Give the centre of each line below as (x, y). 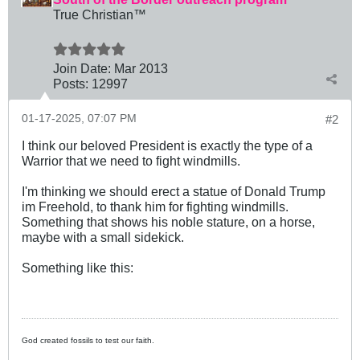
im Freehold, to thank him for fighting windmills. (155, 206)
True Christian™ (100, 14)
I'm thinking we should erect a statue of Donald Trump (174, 191)
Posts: (71, 83)
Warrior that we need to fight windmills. (131, 160)
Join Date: (82, 68)
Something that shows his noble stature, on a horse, (168, 221)
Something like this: (78, 267)
